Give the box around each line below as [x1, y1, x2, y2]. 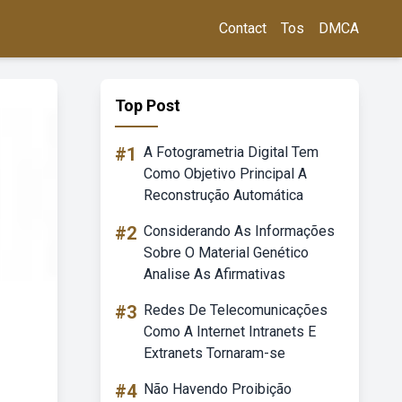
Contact [219, 20, 267, 37]
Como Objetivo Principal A [144, 165, 307, 182]
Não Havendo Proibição [144, 380, 292, 398]
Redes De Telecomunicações [144, 301, 328, 319]
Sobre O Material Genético [144, 244, 309, 261]
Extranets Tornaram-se [144, 345, 285, 362]
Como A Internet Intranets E [144, 323, 316, 340]
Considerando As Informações [144, 223, 335, 240]
